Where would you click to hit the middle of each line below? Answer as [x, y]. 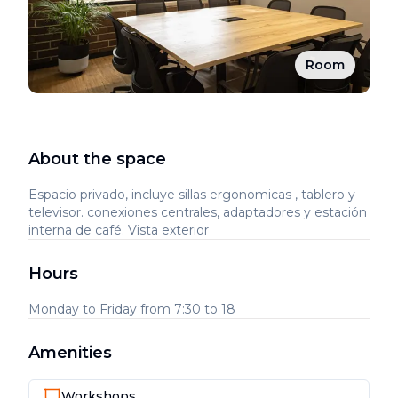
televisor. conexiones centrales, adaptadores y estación [198, 212]
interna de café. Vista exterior [119, 230]
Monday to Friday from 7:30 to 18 [132, 309]
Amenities [70, 353]
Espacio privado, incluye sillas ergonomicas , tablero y [192, 195]
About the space [97, 159]
